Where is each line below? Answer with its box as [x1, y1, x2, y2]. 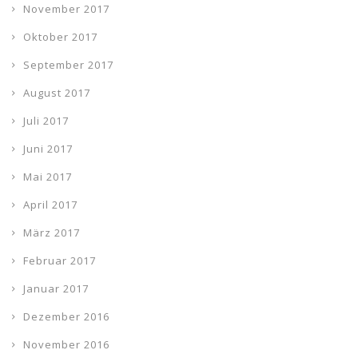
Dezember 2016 [23, 309, 109, 324]
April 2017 [23, 197, 78, 213]
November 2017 [23, 2, 109, 17]
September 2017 [23, 58, 113, 73]
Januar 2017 [23, 281, 89, 296]
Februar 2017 [23, 253, 96, 268]
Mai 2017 [23, 169, 72, 185]
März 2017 [23, 225, 80, 241]
